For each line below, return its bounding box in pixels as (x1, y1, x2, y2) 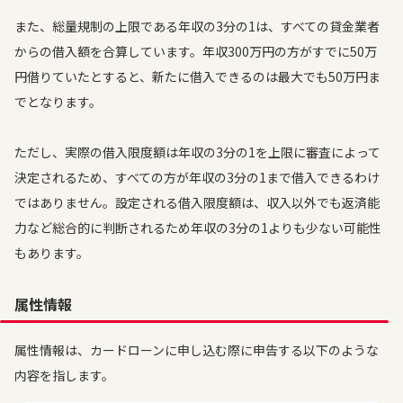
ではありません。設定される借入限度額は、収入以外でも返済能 (14, 193, 380, 211)
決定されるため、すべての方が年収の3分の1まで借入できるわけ (14, 168, 380, 186)
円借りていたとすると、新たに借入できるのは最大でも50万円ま (14, 67, 381, 85)
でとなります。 (14, 93, 102, 111)
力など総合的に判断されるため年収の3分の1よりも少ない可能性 (14, 219, 381, 237)
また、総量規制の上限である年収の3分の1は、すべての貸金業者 (14, 17, 380, 35)
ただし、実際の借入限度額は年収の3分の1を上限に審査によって (14, 143, 381, 161)
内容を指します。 (14, 366, 114, 384)
